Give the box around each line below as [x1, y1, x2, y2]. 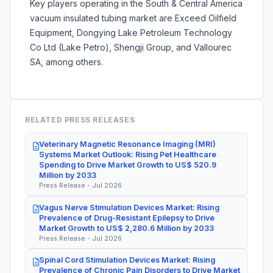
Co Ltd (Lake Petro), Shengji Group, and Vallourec [30, 42, 232, 53]
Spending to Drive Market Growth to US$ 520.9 [39, 160, 216, 170]
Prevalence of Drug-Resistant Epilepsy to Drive [39, 213, 214, 222]
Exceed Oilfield [175, 13, 236, 24]
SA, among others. [30, 57, 103, 68]
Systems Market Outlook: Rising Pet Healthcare [39, 150, 216, 160]
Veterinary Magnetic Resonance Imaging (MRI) [39, 140, 216, 149]
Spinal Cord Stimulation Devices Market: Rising [39, 255, 215, 265]
